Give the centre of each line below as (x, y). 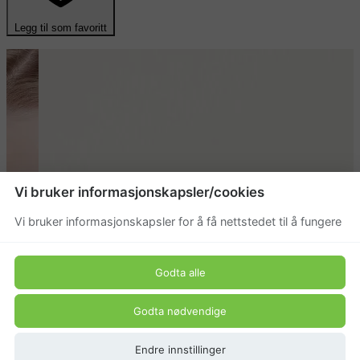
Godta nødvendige (180, 311)
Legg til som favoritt (61, 28)
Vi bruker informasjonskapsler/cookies (139, 192)
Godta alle (180, 272)
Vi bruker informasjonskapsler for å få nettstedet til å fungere (178, 222)
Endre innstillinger (180, 349)
